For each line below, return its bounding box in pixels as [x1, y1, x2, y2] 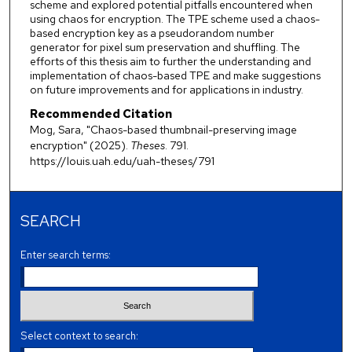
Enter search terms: [20, 248, 112, 262]
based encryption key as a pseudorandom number [29, 25, 274, 40]
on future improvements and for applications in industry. [29, 82, 303, 97]
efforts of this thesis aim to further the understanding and [29, 53, 311, 68]
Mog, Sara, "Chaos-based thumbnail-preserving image [29, 123, 297, 137]
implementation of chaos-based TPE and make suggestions [29, 68, 321, 82]
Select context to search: [20, 328, 139, 343]
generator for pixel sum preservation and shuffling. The [29, 39, 300, 54]
